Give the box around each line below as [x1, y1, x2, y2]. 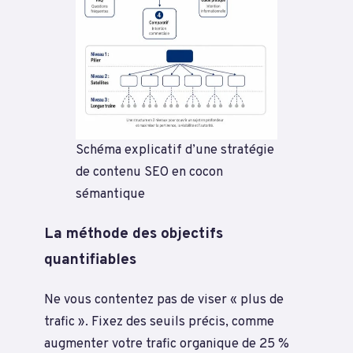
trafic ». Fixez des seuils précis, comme [44, 313, 274, 330]
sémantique [76, 186, 145, 203]
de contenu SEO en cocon [76, 164, 223, 181]
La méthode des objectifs [44, 224, 223, 243]
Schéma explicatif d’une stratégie [76, 142, 274, 159]
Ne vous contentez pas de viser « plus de [44, 291, 284, 308]
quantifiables [44, 250, 136, 269]
